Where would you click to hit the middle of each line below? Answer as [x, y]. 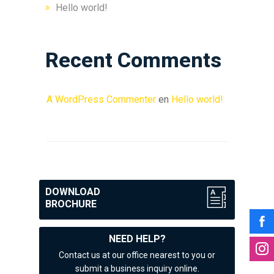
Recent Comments [133, 60]
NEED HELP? [137, 239]
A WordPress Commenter [101, 99]
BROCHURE [71, 204]
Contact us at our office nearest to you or [137, 255]
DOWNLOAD [73, 191]
